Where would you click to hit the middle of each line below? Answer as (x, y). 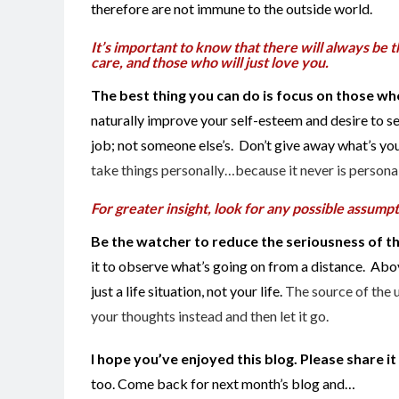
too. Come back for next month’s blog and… (223, 383)
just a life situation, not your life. (187, 290)
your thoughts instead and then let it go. (210, 315)
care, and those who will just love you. (211, 61)
